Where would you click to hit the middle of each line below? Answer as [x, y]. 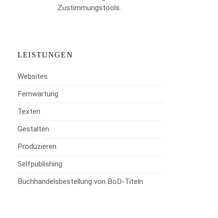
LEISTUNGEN [45, 54]
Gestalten [34, 129]
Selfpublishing [40, 164]
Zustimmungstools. [89, 8]
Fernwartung [38, 94]
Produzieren [37, 146]
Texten [29, 111]
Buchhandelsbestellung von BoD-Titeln [81, 181]
